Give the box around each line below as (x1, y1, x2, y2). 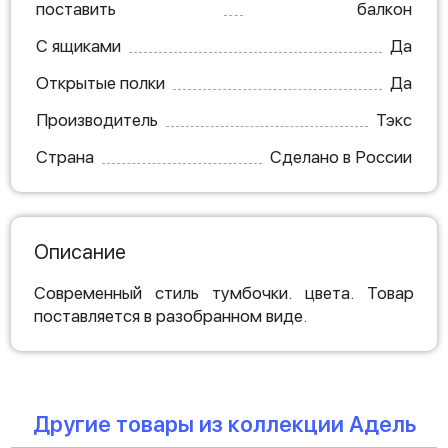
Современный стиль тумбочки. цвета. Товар (34, 283, 414, 303)
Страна (36, 147, 94, 167)
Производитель (36, 110, 158, 130)
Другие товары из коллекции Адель (32, 411, 416, 437)
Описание (34, 240, 126, 264)
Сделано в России (270, 147, 412, 167)
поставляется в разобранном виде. (34, 306, 307, 326)
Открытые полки (36, 73, 165, 93)
